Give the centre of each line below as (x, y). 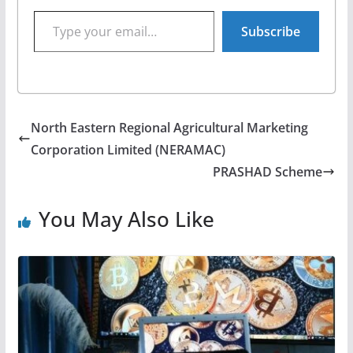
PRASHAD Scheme (268, 171)
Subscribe (271, 31)
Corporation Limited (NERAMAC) (128, 149)
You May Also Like (126, 219)
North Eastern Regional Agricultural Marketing (169, 127)
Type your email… (37, 9)
